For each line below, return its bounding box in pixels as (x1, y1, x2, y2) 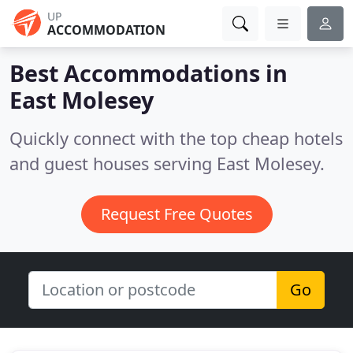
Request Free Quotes (100, 203, 253, 225)
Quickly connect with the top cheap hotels (9, 127, 343, 150)
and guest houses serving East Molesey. (9, 152, 325, 175)
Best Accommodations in (9, 58, 288, 88)
